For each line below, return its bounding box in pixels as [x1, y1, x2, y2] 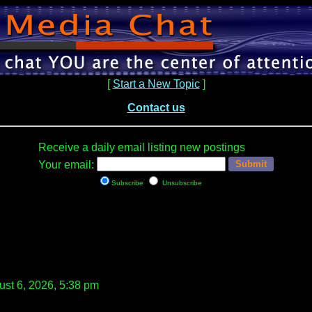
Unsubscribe [160, 179, 202, 187]
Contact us [127, 102, 185, 114]
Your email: [38, 159, 94, 171]
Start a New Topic [112, 78, 200, 90]
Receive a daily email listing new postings [38, 141, 245, 153]
